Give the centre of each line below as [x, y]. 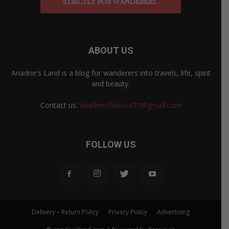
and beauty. [111, 84]
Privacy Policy [128, 212]
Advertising [173, 212]
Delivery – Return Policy [65, 212]
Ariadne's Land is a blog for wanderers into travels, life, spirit [111, 73]
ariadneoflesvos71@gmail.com [130, 105]
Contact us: [60, 105]
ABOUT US [111, 51]
